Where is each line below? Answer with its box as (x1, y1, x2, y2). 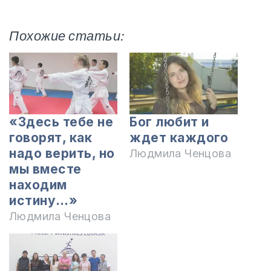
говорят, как (9, 130, 92, 146)
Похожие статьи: (9, 28, 123, 45)
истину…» (9, 193, 77, 209)
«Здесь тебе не (9, 114, 113, 130)
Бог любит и (129, 114, 209, 130)
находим (9, 177, 67, 193)
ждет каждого (129, 130, 228, 146)
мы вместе (9, 162, 82, 177)
